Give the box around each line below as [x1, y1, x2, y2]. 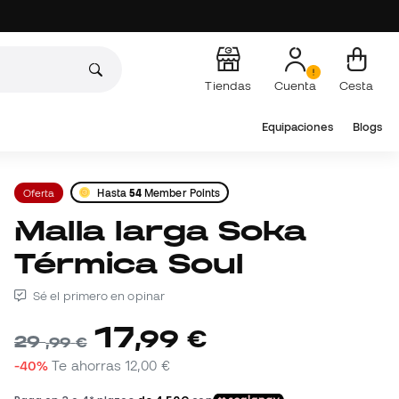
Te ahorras [52, 357, 126, 374]
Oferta [23, 186, 55, 199]
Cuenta [274, 77, 316, 93]
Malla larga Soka [14, 215, 46, 247]
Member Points [142, 186, 221, 199]
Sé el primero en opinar [30, 289, 165, 304]
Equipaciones [261, 120, 333, 134]
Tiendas [205, 77, 251, 93]
